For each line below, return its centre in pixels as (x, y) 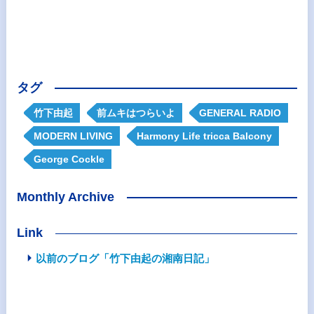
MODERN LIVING (73, 136)
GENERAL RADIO (240, 113)
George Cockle (69, 159)
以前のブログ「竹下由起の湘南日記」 (125, 258)
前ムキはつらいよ (136, 113)
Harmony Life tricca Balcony (204, 136)
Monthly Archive (65, 197)
